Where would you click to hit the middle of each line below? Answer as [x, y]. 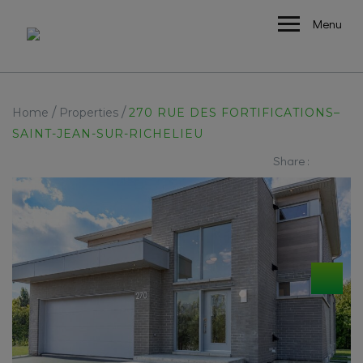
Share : [291, 160]
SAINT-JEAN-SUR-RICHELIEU [108, 134]
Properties [89, 113]
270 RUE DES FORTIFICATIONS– [235, 113]
